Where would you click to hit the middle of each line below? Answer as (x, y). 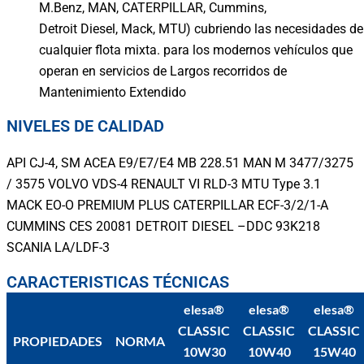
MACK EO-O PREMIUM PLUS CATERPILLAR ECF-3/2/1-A (167, 206)
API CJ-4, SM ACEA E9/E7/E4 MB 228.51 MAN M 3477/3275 (180, 164)
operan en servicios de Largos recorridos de (163, 71)
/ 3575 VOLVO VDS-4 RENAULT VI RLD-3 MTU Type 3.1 (164, 185)
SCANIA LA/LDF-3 (58, 248)
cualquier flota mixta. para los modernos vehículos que (196, 50)
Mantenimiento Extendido (113, 92)
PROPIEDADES (58, 341)
